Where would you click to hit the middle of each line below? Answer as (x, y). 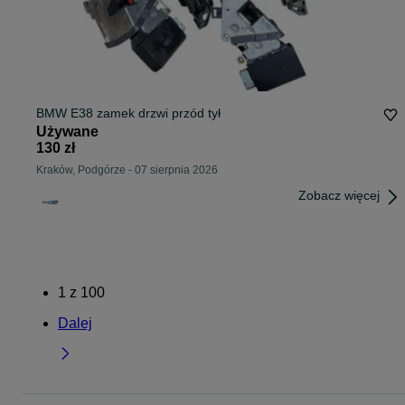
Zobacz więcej (339, 196)
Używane (67, 132)
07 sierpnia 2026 (176, 170)
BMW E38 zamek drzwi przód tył (128, 113)
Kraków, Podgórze (81, 170)
